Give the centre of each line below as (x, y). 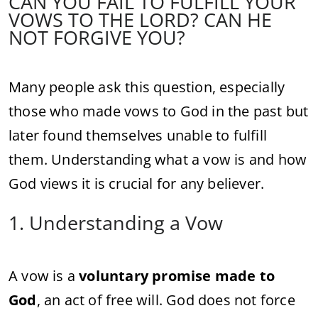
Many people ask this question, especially (147, 87)
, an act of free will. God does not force (166, 300)
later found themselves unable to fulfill (138, 135)
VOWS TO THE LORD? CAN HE (140, 19)
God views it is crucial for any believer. (137, 183)
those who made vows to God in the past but (159, 111)
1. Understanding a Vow (116, 222)
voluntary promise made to (177, 275)
